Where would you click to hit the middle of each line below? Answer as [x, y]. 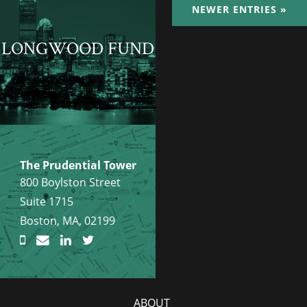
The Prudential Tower [78, 165]
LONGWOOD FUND [78, 48]
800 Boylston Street [70, 182]
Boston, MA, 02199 [67, 221]
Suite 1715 [46, 201]
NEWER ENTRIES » [240, 9]
